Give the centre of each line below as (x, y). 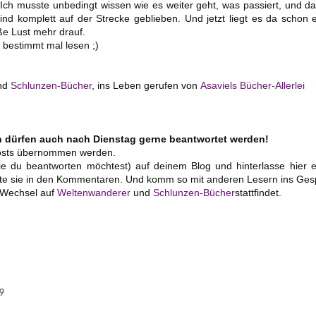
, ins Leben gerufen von (146, 86)
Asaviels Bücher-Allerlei (253, 86)
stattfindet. (258, 193)
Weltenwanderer (94, 193)
